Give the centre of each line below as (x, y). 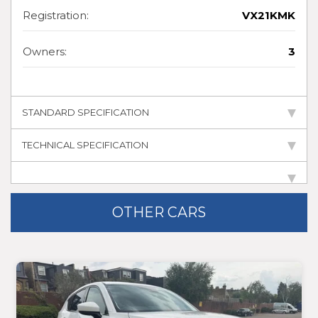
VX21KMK (269, 16)
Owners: (45, 52)
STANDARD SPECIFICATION (86, 113)
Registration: (56, 16)
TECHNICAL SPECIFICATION (85, 145)
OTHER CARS (159, 212)
